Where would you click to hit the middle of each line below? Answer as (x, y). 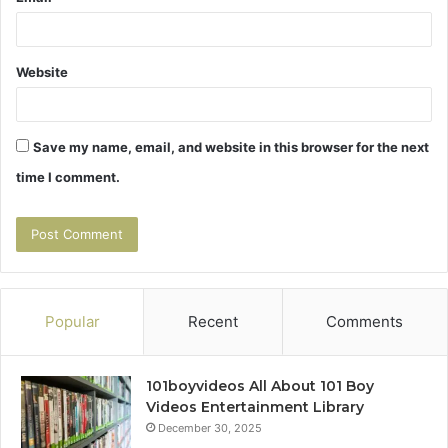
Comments (365, 322)
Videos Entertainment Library (255, 407)
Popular (72, 322)
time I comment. (68, 177)
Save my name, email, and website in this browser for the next (231, 147)
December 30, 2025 (210, 428)
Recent (212, 322)
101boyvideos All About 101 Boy (260, 386)
